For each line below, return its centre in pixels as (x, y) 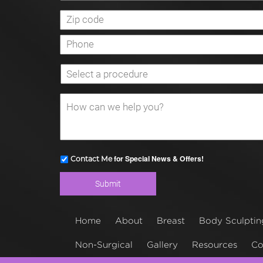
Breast (171, 220)
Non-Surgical (104, 244)
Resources (215, 244)
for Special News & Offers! (158, 158)
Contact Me (91, 159)
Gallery (162, 244)
